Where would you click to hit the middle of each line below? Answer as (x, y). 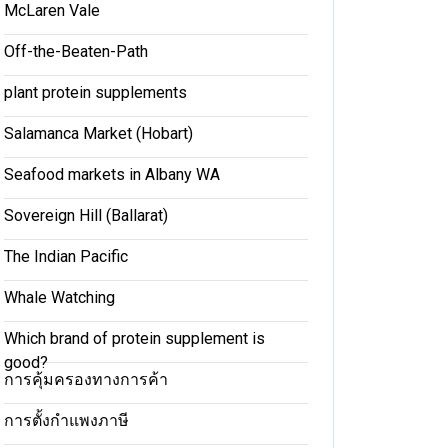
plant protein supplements (95, 92)
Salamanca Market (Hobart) (98, 133)
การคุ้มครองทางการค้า (86, 379)
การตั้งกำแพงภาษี (66, 420)
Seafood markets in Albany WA (112, 174)
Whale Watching (59, 297)
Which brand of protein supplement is (134, 338)
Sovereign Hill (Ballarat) (86, 215)
